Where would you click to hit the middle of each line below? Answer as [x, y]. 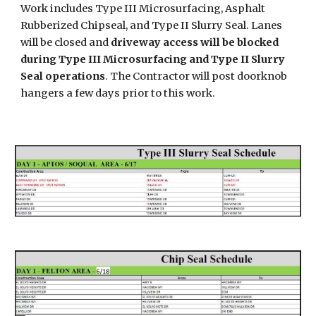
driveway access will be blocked [195, 42]
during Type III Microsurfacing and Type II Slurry [153, 59]
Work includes [58, 8]
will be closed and [66, 42]
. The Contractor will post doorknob [196, 76]
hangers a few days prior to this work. [119, 93]
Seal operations [63, 76]
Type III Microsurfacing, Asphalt [181, 8]
